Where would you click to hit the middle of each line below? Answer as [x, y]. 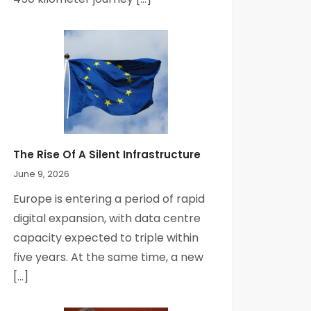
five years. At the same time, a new [109, 257]
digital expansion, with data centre [107, 218]
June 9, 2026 [42, 174]
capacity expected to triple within [106, 237]
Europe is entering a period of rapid [109, 199]
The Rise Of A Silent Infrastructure [107, 154]
